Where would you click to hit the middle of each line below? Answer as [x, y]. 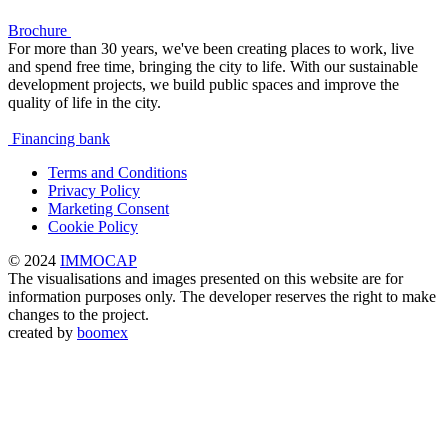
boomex [102, 332]
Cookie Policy [93, 226]
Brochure [37, 30]
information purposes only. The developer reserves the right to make [222, 296]
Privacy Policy [94, 190]
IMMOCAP [98, 260]
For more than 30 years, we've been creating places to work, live [211, 48]
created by [42, 332]
